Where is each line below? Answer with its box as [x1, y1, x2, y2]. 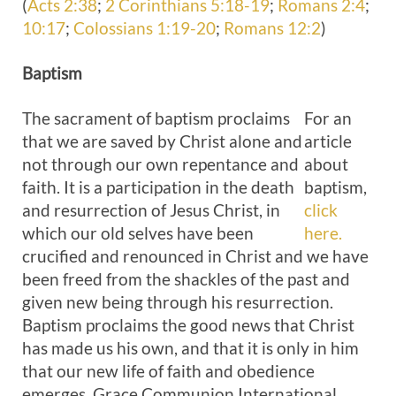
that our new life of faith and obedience [22, 361, 315, 381]
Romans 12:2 [224, 18, 321, 38]
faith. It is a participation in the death [22, 177, 294, 197]
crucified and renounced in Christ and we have [22, 246, 369, 266]
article [304, 131, 352, 151]
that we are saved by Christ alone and [22, 131, 302, 151]
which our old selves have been [22, 223, 254, 243]
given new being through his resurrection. [22, 292, 333, 312]
